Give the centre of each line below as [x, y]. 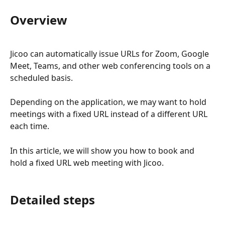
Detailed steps [52, 199]
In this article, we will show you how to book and [103, 150]
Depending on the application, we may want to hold [109, 102]
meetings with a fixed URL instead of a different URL [110, 114]
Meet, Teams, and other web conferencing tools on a [111, 66]
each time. [30, 126]
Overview [39, 20]
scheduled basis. [41, 78]
